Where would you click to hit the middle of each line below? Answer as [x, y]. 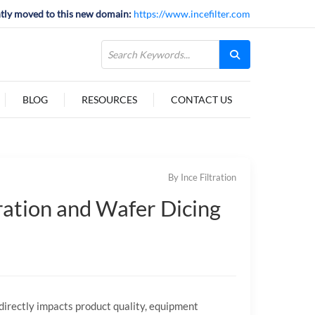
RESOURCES [109, 99]
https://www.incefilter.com [192, 14]
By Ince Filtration [202, 178]
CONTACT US [201, 99]
